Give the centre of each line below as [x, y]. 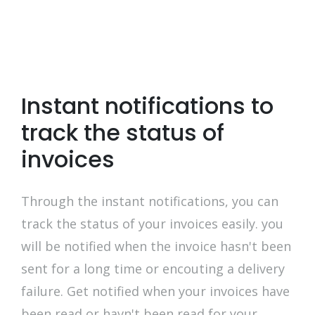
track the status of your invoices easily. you [152, 223]
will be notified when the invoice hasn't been [156, 246]
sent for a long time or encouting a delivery [153, 268]
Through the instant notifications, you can [150, 201]
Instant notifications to [147, 105]
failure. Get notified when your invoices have [155, 291]
